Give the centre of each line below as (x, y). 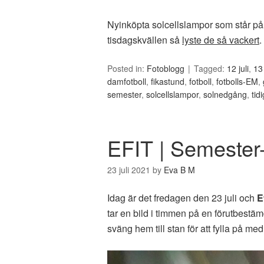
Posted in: (127, 68)
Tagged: (210, 68)
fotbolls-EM (237, 81)
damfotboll (127, 81)
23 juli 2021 (129, 169)
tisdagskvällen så (145, 39)
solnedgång (225, 94)
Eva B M (179, 169)
